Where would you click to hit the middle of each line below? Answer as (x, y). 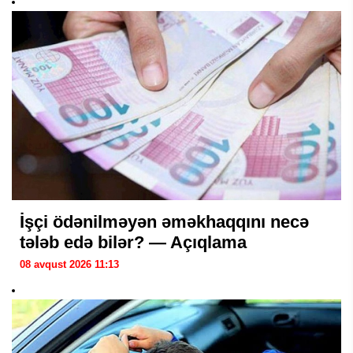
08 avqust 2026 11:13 (69, 265)
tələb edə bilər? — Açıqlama (133, 243)
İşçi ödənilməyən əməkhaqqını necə (164, 222)
